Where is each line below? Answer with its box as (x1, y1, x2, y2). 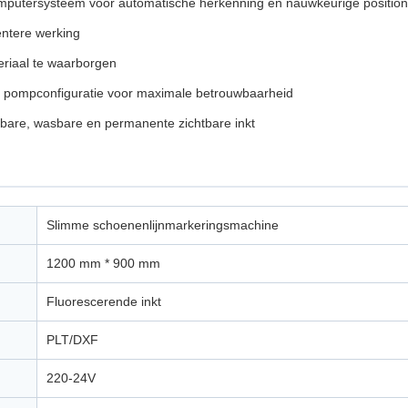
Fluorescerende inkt (46, 294, 161, 309)
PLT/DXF (46, 332, 98, 347)
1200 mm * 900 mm (46, 256, 160, 270)
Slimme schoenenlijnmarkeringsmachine (46, 218, 279, 232)
